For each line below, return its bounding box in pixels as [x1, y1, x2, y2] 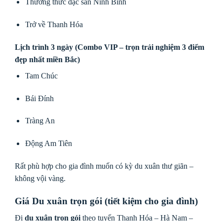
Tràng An [25, 116, 55, 125]
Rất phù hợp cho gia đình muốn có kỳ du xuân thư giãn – [15, 161, 193, 170]
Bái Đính [25, 94, 54, 103]
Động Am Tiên [25, 139, 72, 148]
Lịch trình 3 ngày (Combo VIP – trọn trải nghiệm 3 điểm [15, 42, 204, 51]
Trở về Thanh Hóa [25, 20, 83, 29]
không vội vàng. [15, 174, 66, 183]
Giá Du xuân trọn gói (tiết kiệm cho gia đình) [15, 195, 198, 206]
